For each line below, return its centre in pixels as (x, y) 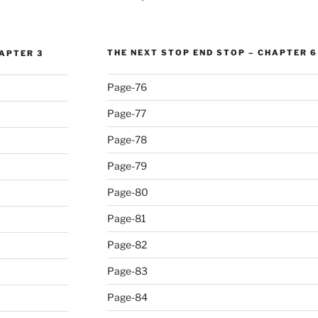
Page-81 (126, 218)
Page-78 (127, 139)
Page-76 (127, 87)
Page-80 (127, 192)
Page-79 (127, 166)
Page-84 (127, 297)
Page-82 (127, 245)
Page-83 (127, 271)
